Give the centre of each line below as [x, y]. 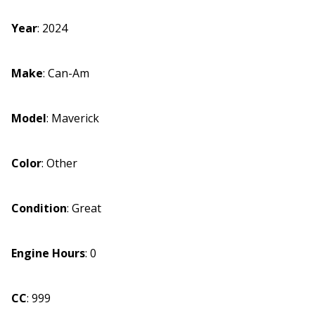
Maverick [75, 118]
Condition [39, 208]
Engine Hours [48, 253]
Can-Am [69, 73]
